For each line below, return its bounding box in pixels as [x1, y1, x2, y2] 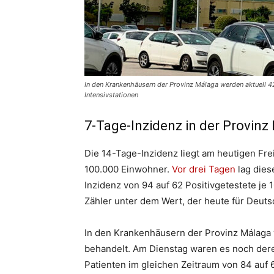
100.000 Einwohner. [84, 163, 172, 175]
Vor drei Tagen [172, 163, 235, 175]
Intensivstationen [84, 91, 138, 99]
